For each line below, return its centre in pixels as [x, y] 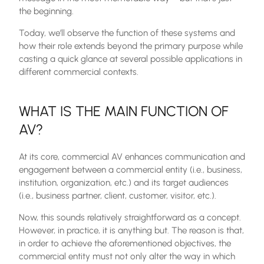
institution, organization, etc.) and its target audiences [124, 183]
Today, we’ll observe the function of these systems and [127, 33]
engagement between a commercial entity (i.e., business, [131, 170]
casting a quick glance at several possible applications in [131, 59]
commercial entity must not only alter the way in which [127, 256]
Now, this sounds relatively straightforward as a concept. [130, 217]
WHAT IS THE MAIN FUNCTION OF [124, 111]
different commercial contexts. [79, 72]
